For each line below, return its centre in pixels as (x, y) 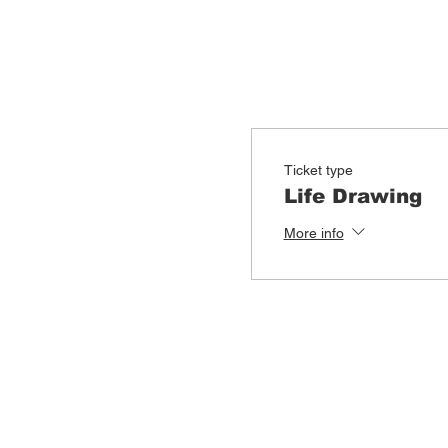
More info (313, 232)
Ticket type (318, 169)
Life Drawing (352, 195)
